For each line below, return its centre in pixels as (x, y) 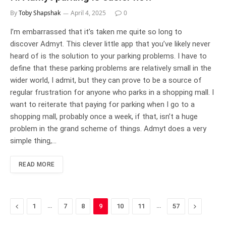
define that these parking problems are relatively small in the (111, 68)
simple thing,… (33, 140)
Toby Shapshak (40, 13)
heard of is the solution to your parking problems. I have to (108, 56)
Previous (33, 206)
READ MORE (37, 164)
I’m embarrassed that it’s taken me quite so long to (96, 32)
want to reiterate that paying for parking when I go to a (102, 104)
